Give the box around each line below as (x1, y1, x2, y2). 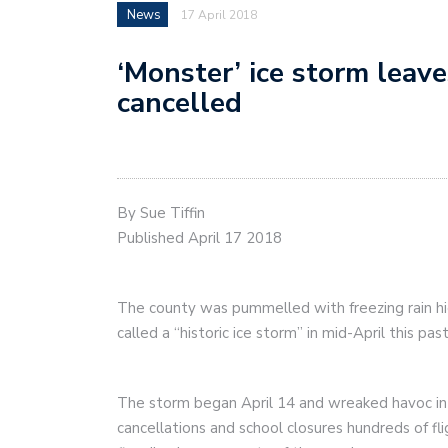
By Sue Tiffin (117, 203, 205, 223)
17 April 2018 (181, 6, 257, 23)
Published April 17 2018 (117, 228, 282, 248)
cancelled (117, 83, 242, 122)
